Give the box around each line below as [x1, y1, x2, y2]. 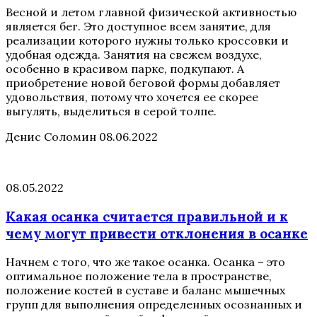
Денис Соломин [6, 129, 96, 144]
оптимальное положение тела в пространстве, [6, 269, 272, 284]
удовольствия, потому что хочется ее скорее [6, 89, 258, 104]
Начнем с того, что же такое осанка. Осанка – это [6, 255, 285, 270]
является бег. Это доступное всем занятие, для [6, 18, 271, 33]
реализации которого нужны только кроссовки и [6, 33, 289, 47]
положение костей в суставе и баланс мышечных [6, 283, 285, 298]
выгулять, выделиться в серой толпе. [6, 103, 217, 118]
